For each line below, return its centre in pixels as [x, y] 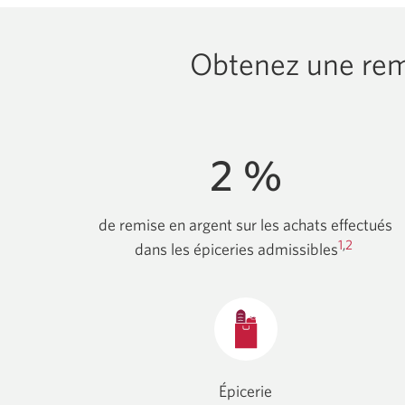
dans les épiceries [197, 250]
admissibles [298, 250]
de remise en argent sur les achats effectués [246, 225]
